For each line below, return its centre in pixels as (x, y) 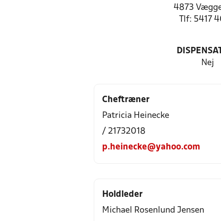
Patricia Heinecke (136, 116)
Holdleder (122, 195)
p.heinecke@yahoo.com (151, 147)
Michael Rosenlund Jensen (153, 210)
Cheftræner (126, 100)
